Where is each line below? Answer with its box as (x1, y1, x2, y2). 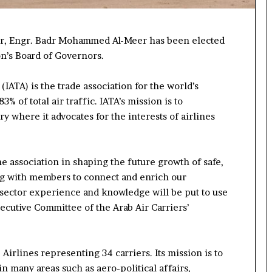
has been (147, 34, 192, 46)
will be (152, 186, 185, 198)
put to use (185, 186, 228, 198)
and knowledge (83, 186, 150, 198)
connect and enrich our (81, 171, 186, 183)
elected (192, 34, 225, 46)
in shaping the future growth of (61, 155, 201, 168)
